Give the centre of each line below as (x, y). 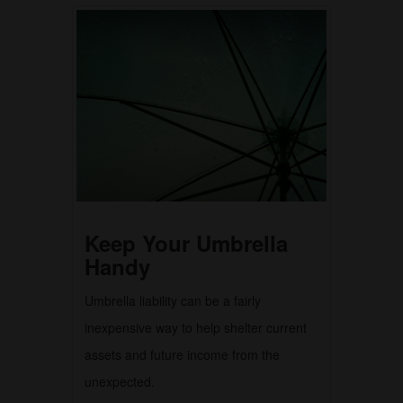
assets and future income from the (182, 355)
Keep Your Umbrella (186, 243)
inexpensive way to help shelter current (196, 328)
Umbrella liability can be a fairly (173, 301)
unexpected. (120, 382)
